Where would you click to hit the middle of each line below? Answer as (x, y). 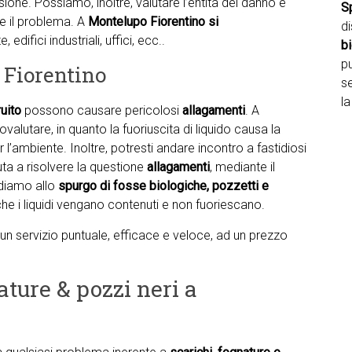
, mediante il (242, 167)
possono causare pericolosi (102, 110)
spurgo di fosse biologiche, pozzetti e (163, 186)
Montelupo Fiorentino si (153, 22)
